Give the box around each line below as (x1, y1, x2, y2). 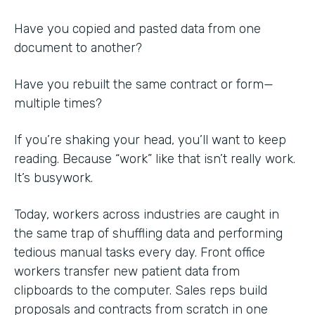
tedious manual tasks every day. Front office (14, 244, 265, 260)
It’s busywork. (14, 169, 96, 186)
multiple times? (14, 95, 102, 111)
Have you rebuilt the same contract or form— (14, 76, 274, 92)
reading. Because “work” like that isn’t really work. (14, 150, 295, 167)
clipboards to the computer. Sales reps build (14, 282, 267, 298)
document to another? (14, 39, 146, 56)
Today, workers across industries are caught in (14, 206, 279, 222)
